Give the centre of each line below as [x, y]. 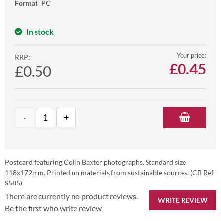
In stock [40, 32]
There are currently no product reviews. [71, 196]
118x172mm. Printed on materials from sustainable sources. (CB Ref [109, 173]
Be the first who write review [53, 208]
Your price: [191, 55]
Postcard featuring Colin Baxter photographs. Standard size [95, 162]
